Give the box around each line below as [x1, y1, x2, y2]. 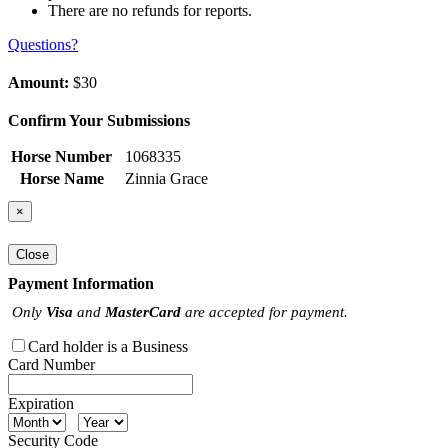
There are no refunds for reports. [48, 2, 252, 20]
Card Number [8, 355, 95, 373]
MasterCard [105, 302, 181, 320]
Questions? [8, 36, 78, 54]
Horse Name [19, 170, 104, 188]
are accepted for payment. [181, 302, 348, 320]
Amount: [8, 74, 69, 92]
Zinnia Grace [125, 170, 208, 188]
